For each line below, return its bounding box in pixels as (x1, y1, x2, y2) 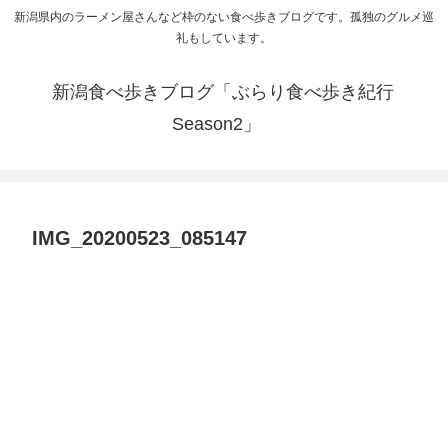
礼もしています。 (176, 31, 272, 46)
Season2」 (171, 114, 261, 135)
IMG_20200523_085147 (32, 227, 247, 250)
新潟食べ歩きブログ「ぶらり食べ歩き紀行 (52, 82, 412, 103)
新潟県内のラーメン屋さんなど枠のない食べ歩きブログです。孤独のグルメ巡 (14, 10, 434, 25)
